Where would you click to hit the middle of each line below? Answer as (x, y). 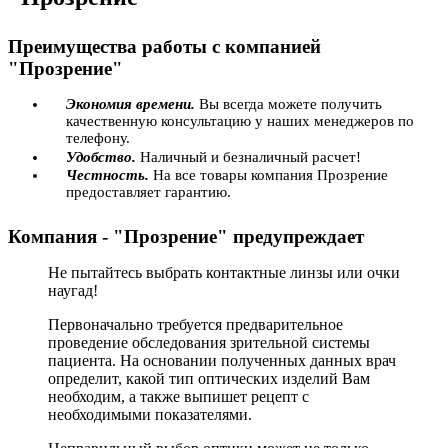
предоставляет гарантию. (148, 192)
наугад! (73, 290)
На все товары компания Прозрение (268, 175)
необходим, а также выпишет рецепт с (178, 396)
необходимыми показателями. (150, 414)
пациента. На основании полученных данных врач (222, 360)
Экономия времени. (130, 104)
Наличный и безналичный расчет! (248, 156)
